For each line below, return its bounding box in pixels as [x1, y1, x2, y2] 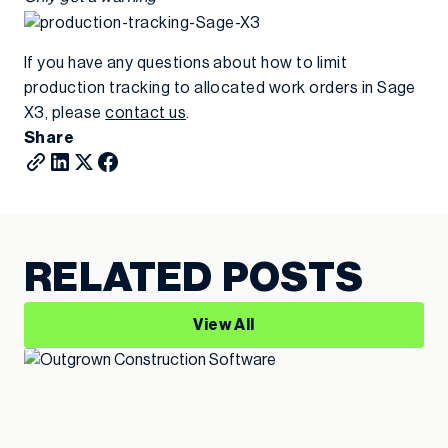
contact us [105, 104, 187, 121]
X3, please [24, 104, 106, 121]
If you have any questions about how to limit [24, 54, 348, 71]
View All [193, 316, 255, 333]
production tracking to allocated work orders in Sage [24, 79, 416, 96]
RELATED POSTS [24, 257, 364, 298]
